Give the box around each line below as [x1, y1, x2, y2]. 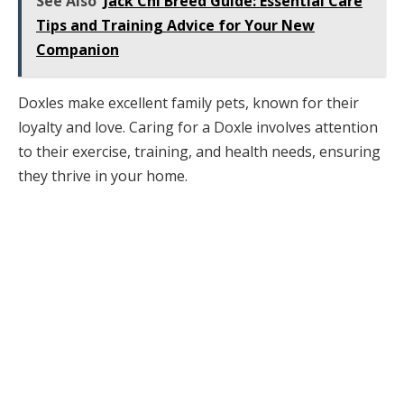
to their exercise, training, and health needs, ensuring [18, 142, 381, 162]
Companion [36, 40, 119, 60]
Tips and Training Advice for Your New [36, 15, 315, 36]
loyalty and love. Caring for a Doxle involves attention [18, 117, 378, 138]
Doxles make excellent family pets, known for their [18, 93, 359, 114]
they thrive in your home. [18, 166, 188, 187]
